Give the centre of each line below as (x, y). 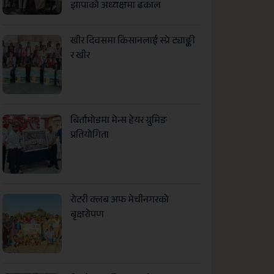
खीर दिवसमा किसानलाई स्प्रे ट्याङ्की (133, 42)
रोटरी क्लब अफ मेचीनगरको (120, 201)
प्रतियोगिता (90, 136)
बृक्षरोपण (87, 216)
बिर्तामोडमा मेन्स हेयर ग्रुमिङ (119, 122)
